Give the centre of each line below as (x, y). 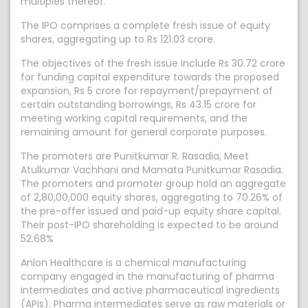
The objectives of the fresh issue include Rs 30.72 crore (153, 63)
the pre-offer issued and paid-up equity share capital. (151, 211)
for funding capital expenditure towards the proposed (150, 77)
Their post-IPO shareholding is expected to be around (150, 225)
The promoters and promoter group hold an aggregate (153, 184)
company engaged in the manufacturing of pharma (147, 276)
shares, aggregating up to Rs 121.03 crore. (118, 39)
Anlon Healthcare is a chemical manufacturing (133, 263)
